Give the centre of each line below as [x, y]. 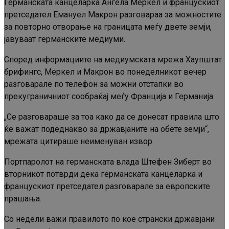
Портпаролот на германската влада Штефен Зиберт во [108, 162]
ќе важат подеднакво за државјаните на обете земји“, [107, 129]
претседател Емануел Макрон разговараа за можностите [113, 15]
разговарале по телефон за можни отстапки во [94, 84]
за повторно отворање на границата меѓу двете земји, [108, 27]
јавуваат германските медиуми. [65, 39]
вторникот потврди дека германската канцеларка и [103, 174]
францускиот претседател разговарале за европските [107, 187]
